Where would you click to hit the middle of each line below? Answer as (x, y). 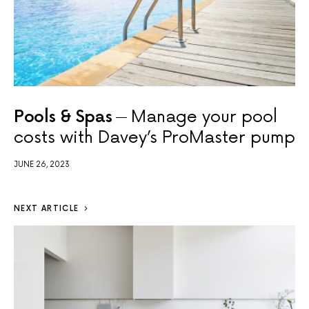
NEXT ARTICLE (47, 208)
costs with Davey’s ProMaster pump (154, 137)
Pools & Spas (63, 117)
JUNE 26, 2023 (42, 164)
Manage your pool (205, 117)
